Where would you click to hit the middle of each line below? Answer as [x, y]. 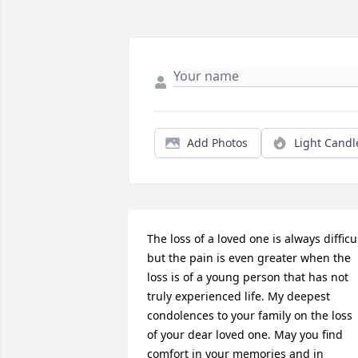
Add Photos [217, 143]
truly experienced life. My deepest [239, 296]
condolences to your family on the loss [250, 316]
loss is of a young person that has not [248, 277]
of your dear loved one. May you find [245, 335]
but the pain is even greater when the [249, 258]
